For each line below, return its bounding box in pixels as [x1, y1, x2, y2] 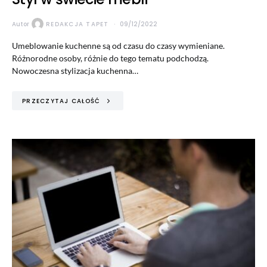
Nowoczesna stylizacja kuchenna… [12, 66, 138, 76]
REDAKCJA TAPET [46, 19, 109, 29]
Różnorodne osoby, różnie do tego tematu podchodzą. [12, 53, 209, 64]
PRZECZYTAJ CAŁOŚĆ [22, 96, 101, 105]
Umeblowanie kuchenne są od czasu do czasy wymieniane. [12, 41, 225, 51]
